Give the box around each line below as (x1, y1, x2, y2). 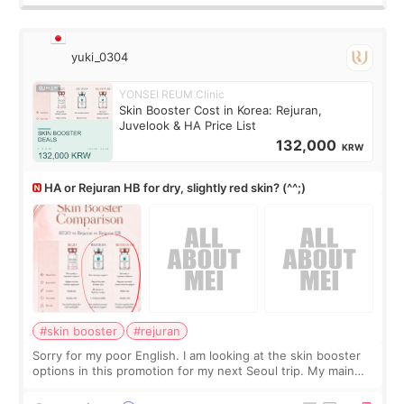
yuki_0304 (71, 50, 129, 65)
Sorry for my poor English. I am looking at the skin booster (32, 347, 362, 363)
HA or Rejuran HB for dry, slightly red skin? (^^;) (44, 179, 307, 195)
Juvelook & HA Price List (119, 117, 257, 133)
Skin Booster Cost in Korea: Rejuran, (119, 102, 323, 117)
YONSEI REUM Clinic (119, 87, 225, 101)
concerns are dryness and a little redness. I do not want (32, 378, 350, 393)
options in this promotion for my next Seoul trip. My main (32, 363, 355, 378)
